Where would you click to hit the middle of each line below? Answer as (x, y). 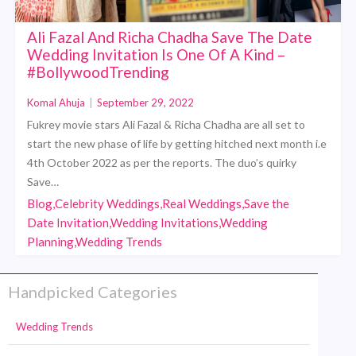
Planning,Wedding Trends (95, 241)
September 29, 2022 (146, 102)
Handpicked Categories (93, 292)
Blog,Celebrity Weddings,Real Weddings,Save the (159, 203)
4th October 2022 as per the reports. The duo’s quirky (162, 162)
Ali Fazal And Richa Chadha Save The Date (170, 37)
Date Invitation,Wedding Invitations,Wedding (148, 222)
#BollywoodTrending (99, 72)
